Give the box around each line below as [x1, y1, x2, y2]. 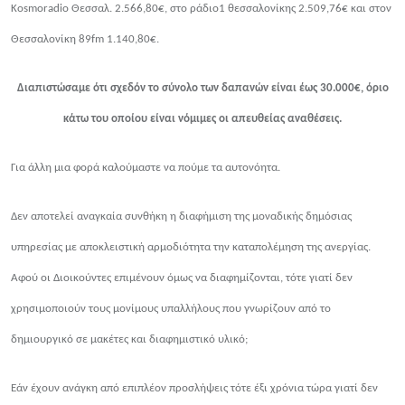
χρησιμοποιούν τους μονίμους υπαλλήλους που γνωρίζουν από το [11, 303, 331, 316]
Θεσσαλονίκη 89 [11, 33, 91, 46]
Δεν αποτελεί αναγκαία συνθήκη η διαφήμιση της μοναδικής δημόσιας [11, 211, 352, 223]
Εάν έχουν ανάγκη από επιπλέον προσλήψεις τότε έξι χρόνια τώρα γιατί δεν [11, 382, 378, 395]
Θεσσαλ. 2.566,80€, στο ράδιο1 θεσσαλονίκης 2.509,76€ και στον [71, 3, 391, 15]
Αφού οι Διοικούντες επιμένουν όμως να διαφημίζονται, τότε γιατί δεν [11, 272, 353, 285]
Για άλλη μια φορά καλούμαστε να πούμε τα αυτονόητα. [11, 162, 280, 174]
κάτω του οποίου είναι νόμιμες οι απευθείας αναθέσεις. [63, 113, 342, 126]
